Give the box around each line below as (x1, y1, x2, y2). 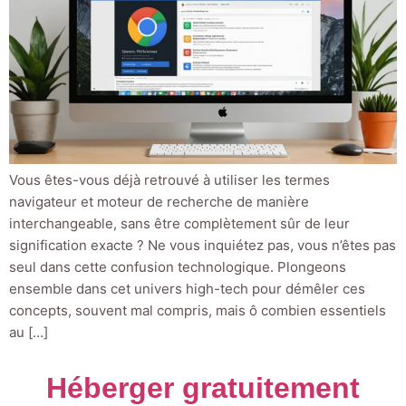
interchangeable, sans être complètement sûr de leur (9, 215, 350, 233)
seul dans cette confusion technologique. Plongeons (9, 258, 346, 276)
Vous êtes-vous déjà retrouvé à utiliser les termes (9, 171, 330, 189)
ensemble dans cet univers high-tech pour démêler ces (9, 280, 365, 298)
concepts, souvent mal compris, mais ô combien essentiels (9, 302, 386, 320)
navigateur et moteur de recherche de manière (9, 193, 309, 211)
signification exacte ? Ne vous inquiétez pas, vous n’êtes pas (9, 237, 396, 255)
